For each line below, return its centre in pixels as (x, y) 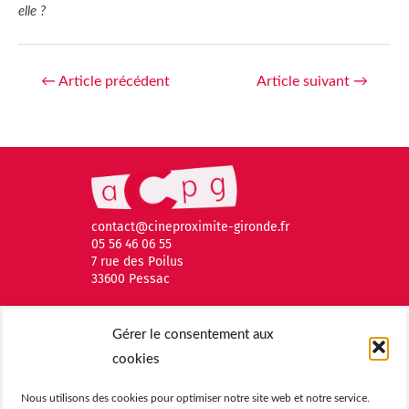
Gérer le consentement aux (193, 335)
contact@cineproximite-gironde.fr (190, 227)
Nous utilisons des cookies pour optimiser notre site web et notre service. (195, 398)
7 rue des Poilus (137, 262)
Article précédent (113, 81)
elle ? (32, 11)
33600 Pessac (131, 279)
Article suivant (304, 81)
